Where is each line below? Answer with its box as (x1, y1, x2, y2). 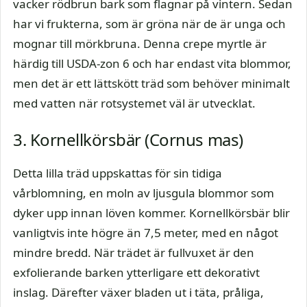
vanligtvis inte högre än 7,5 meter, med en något (13, 225, 278, 241)
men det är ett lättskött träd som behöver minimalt (13, 75, 290, 91)
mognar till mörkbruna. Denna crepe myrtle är (13, 35, 267, 51)
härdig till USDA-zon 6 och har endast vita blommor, (13, 55, 291, 71)
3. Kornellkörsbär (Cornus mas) (13, 128, 243, 151)
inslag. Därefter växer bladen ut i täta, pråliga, (13, 284, 264, 300)
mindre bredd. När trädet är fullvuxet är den (13, 245, 254, 260)
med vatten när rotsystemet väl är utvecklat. (13, 95, 256, 111)
